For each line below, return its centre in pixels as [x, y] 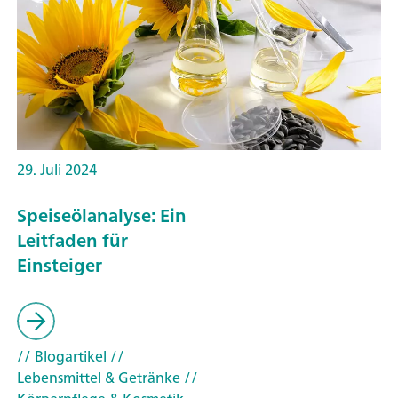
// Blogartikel [62, 356]
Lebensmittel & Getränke [99, 377]
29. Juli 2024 [57, 169]
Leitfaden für [72, 241]
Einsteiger [60, 266]
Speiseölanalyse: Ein [102, 216]
